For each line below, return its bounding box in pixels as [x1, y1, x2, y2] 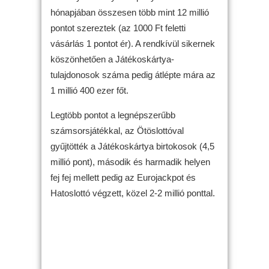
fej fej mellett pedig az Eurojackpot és [50, 172, 196, 183]
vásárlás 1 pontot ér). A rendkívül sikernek [50, 38, 215, 49]
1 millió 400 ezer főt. [50, 85, 128, 95]
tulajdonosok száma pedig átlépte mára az [50, 69, 216, 80]
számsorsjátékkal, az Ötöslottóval [50, 125, 184, 136]
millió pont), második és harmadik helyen [50, 156, 210, 167]
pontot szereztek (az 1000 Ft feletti [50, 22, 186, 33]
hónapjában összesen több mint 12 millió [50, 7, 209, 17]
